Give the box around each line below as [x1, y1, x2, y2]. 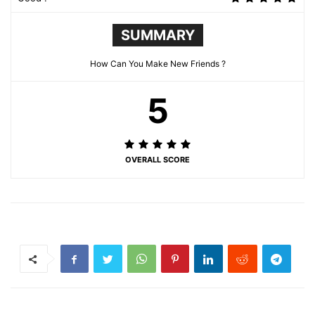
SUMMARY [120, 27, 195, 44]
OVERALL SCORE [125, 155, 190, 165]
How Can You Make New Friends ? [89, 58, 226, 69]
